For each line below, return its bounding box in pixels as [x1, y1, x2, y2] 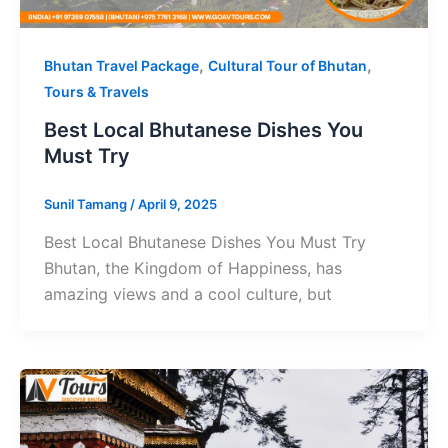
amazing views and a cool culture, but [43, 283, 332, 304]
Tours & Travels [43, 83, 149, 101]
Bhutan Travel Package [43, 57, 199, 75]
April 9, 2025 [137, 196, 217, 213]
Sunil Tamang [43, 196, 130, 213]
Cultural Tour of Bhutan [207, 57, 367, 75]
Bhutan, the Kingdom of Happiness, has [43, 257, 342, 278]
